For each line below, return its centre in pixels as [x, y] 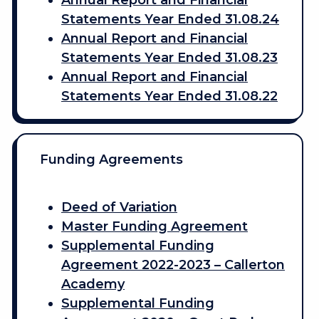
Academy [93, 284]
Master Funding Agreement [154, 226]
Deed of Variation [119, 207]
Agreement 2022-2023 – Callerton [173, 265]
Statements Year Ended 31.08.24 [170, 20]
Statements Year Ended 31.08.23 [169, 58]
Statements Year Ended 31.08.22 [169, 96]
